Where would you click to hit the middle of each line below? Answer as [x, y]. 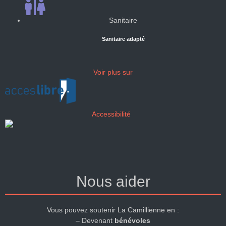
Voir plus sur [113, 72]
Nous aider [113, 181]
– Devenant [95, 220]
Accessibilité [111, 114]
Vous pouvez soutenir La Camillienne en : [113, 210]
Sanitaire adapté [123, 39]
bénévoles [132, 220]
